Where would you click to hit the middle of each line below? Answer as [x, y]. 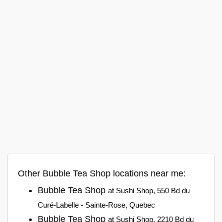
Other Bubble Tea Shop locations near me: [102, 173]
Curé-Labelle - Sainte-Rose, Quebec [96, 205]
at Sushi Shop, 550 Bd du [149, 190]
